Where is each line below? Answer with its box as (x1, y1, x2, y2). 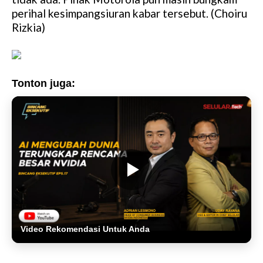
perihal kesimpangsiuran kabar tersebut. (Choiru (12, 6, 247, 20)
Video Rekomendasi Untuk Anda (21, 224, 150, 234)
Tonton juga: (12, 77, 75, 89)
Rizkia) (12, 20, 45, 34)
